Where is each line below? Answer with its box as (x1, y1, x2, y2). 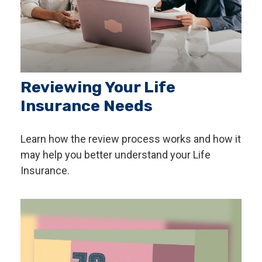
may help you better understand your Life (20, 149, 211, 161)
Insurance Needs (20, 96, 153, 116)
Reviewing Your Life (20, 78, 175, 97)
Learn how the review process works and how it (20, 133, 241, 146)
